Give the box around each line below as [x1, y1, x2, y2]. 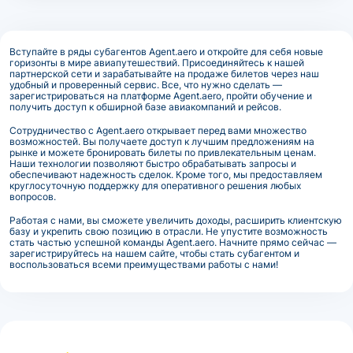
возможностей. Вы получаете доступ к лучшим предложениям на [9, 135, 314, 147]
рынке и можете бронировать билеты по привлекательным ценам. [9, 146, 316, 158]
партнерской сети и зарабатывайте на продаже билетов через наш [9, 67, 319, 80]
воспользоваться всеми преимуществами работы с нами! [9, 258, 278, 270]
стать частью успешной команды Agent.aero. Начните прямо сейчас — [9, 236, 336, 248]
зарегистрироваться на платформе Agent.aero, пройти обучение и [9, 89, 312, 102]
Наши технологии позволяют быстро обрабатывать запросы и [9, 157, 296, 169]
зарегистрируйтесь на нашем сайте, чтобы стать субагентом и [9, 247, 299, 259]
